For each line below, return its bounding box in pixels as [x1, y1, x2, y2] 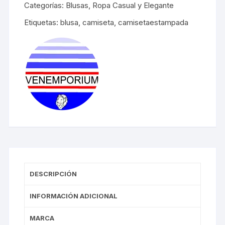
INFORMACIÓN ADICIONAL [30, 191, 118, 200]
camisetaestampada [118, 17, 189, 27]
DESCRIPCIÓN [30, 169, 77, 178]
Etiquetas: [24, 17, 61, 27]
